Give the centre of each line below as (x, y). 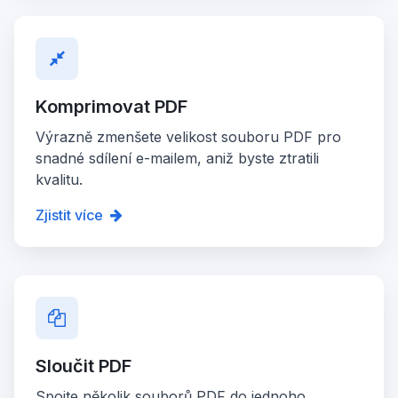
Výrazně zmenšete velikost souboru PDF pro (188, 137)
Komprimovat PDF (111, 107)
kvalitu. (59, 180)
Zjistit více (69, 215)
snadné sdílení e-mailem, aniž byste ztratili (177, 159)
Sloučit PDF (84, 366)
